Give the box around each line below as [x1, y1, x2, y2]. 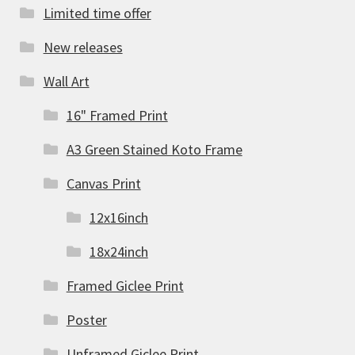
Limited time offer [43, 4, 151, 23]
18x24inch [89, 242, 148, 261]
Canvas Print [66, 174, 141, 193]
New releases [43, 38, 123, 57]
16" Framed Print [66, 106, 168, 125]
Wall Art [43, 72, 90, 91]
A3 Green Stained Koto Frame [66, 140, 242, 159]
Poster [66, 311, 107, 330]
